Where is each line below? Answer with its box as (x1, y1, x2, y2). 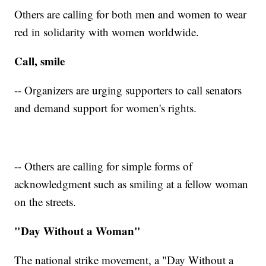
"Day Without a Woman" (14, 223, 141, 239)
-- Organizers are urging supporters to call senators (14, 83, 242, 98)
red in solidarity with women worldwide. (14, 24, 199, 40)
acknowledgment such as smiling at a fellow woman (14, 176, 249, 192)
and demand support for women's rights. (14, 100, 197, 116)
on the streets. (14, 194, 77, 210)
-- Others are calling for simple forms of (14, 159, 193, 174)
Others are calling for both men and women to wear (14, 7, 247, 22)
